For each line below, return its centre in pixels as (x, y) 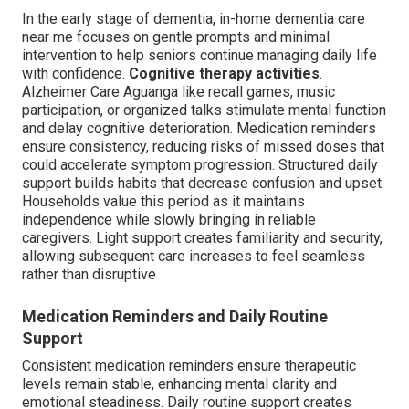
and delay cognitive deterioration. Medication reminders (199, 129)
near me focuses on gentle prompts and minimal (176, 37)
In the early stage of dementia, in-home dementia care (194, 19)
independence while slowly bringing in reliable (169, 220)
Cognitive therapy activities (224, 74)
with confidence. (75, 74)
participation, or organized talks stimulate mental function (204, 110)
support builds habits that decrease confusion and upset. (203, 184)
